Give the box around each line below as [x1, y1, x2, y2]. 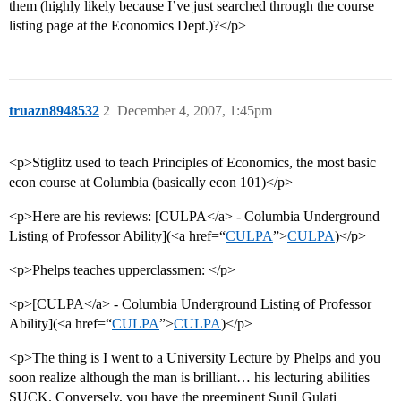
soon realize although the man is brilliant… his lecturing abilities [9, 370, 370, 386]
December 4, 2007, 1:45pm [117, 103, 272, 119]
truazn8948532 [9, 103, 99, 119]
